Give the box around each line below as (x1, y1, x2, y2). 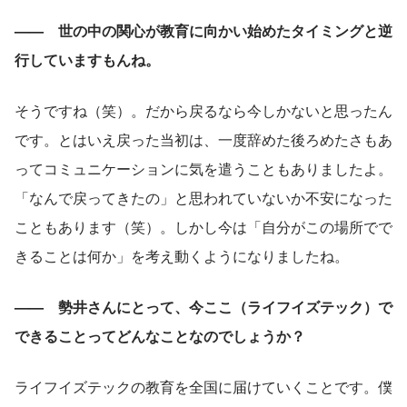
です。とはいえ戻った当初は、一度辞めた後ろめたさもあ (15, 128, 392, 150)
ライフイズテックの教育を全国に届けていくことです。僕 (15, 375, 392, 397)
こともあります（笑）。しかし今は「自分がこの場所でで (15, 215, 392, 237)
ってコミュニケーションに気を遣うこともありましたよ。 (15, 157, 392, 179)
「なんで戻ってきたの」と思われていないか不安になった (15, 186, 392, 208)
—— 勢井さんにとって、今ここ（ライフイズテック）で (15, 295, 392, 317)
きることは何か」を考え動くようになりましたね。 (15, 244, 349, 266)
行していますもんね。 (15, 48, 160, 70)
